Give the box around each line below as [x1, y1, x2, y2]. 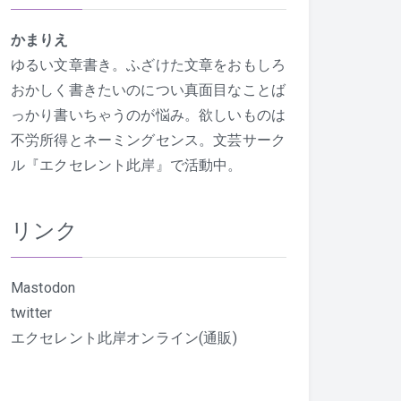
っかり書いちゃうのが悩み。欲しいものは [11, 107, 286, 124]
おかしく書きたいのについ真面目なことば [11, 81, 286, 98]
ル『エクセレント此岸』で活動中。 [11, 157, 243, 174]
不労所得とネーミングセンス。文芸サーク [11, 132, 286, 149]
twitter [11, 304, 53, 321]
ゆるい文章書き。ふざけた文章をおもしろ [11, 56, 286, 73]
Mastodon [11, 279, 76, 296]
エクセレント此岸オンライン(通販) [11, 329, 237, 346]
